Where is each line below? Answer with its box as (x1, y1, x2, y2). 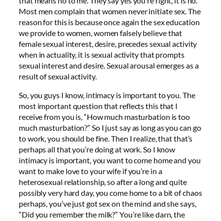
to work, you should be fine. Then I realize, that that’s (19, 134, 193, 144)
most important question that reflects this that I (19, 101, 178, 111)
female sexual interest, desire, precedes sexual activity (19, 39, 197, 49)
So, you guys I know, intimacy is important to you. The (19, 90, 195, 100)
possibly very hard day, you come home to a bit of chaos (19, 188, 202, 198)
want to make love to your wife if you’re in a (19, 166, 162, 176)
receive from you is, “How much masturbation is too (19, 112, 190, 122)
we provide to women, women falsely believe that (19, 28, 183, 38)
